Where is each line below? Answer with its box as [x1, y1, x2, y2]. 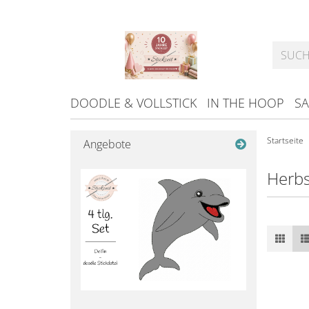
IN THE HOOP [207, 94, 284, 111]
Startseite [267, 134, 303, 146]
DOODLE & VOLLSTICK [70, 94, 197, 111]
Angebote [81, 137, 131, 152]
